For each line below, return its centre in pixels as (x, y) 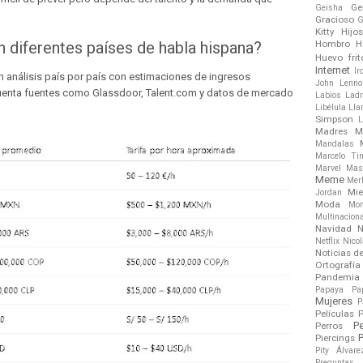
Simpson (334, 119)
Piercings (335, 337)
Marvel (328, 168)
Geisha (329, 7)
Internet (333, 70)
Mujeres (334, 301)
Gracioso (335, 19)
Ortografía (338, 265)
